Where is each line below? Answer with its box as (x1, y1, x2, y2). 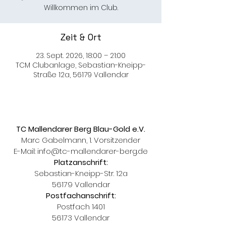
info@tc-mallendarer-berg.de (37, 146, 148, 156)
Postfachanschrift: (45, 190, 116, 201)
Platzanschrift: (53, 157, 108, 167)
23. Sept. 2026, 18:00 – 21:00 (36, 50, 126, 61)
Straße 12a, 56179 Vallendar (33, 70, 129, 80)
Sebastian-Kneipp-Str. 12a (34, 168, 128, 179)
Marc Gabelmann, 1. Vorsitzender (21, 135, 140, 145)
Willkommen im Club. (43, 3, 118, 13)
